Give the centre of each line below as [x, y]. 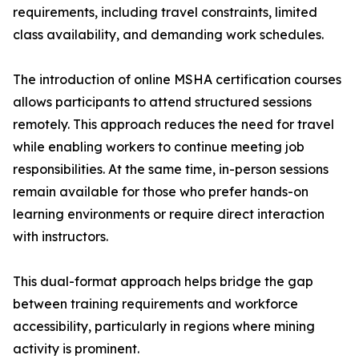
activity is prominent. [76, 349]
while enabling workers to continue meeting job [159, 147]
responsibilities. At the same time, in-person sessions [171, 169]
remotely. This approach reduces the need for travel [173, 125]
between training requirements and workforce [155, 304]
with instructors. [61, 237]
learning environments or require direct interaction [169, 214]
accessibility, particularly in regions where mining [164, 327]
